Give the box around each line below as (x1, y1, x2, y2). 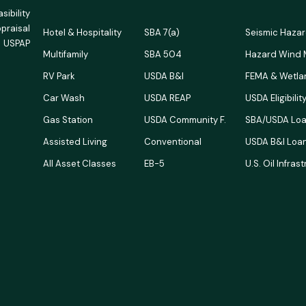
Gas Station (43, 113, 93, 126)
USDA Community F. (144, 113, 226, 126)
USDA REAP (144, 92, 191, 104)
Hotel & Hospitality (43, 26, 122, 38)
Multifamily (43, 48, 88, 60)
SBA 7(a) (144, 26, 180, 38)
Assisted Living (43, 135, 107, 148)
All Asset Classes (43, 157, 116, 169)
